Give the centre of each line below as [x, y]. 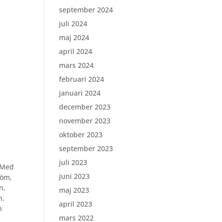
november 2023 [85, 121]
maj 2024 [74, 37]
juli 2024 [73, 24]
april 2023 [76, 204]
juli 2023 [73, 162]
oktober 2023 [81, 135]
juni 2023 [75, 176]
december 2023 [85, 107]
